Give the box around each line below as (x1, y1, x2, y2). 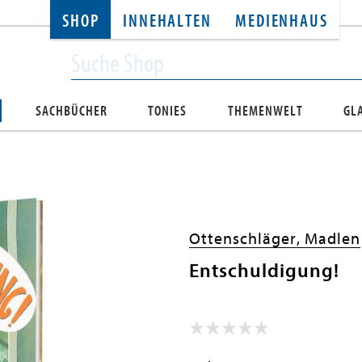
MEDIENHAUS (235, 11, 328, 32)
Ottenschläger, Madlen (189, 229, 360, 248)
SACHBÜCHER (36, 103, 108, 120)
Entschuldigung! (189, 260, 339, 282)
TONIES (148, 103, 187, 120)
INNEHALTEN (123, 11, 212, 32)
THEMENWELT (227, 103, 303, 120)
